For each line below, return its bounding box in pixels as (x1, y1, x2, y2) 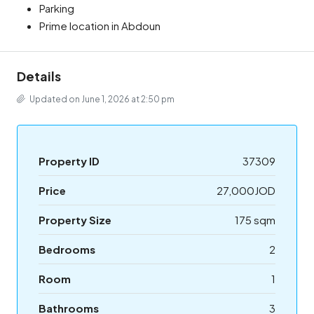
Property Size (39, 213, 111, 227)
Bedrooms (39, 243, 95, 257)
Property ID (39, 154, 100, 168)
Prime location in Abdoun (39, 19, 161, 33)
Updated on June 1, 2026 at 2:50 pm (28, 94, 175, 105)
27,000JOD (217, 184, 275, 198)
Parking (39, 1, 74, 15)
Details (17, 68, 61, 85)
